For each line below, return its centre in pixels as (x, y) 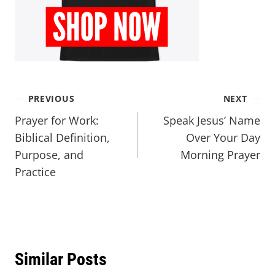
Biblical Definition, (62, 138)
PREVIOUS (51, 99)
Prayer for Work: (57, 121)
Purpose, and (49, 155)
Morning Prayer (220, 155)
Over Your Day (223, 138)
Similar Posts (61, 260)
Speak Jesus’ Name (212, 121)
